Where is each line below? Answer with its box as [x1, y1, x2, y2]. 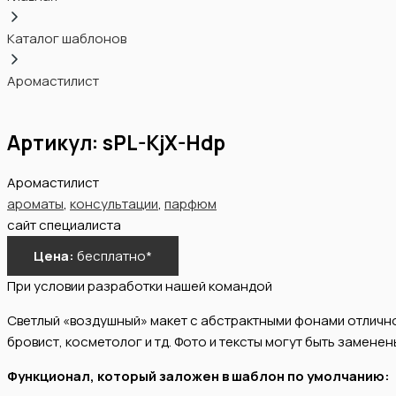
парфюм [164, 194, 217, 213]
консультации [70, 194, 158, 213]
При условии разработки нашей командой [7, 276, 272, 295]
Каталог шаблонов [7, 29, 126, 49]
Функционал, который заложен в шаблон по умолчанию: [7, 366, 390, 385]
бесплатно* [77, 246, 152, 265]
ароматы [7, 194, 64, 213]
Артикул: [7, 129, 103, 157]
